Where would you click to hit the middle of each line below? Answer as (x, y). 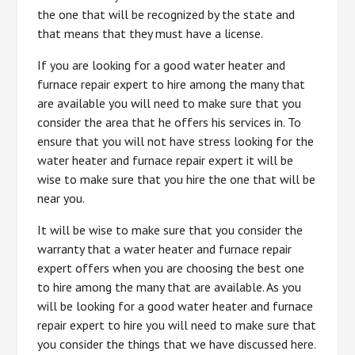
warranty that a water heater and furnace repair (165, 248)
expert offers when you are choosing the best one (171, 267)
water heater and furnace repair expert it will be (166, 160)
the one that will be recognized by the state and (166, 14)
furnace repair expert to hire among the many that (172, 84)
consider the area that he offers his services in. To (170, 122)
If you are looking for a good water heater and (162, 65)
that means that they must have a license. (151, 33)
